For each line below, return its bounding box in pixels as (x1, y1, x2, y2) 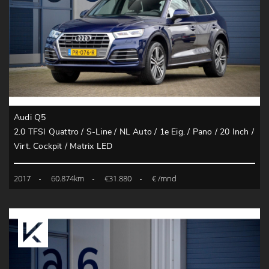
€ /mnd (152, 173, 177, 184)
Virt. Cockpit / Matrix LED (14, 141, 113, 153)
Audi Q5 (14, 112, 46, 124)
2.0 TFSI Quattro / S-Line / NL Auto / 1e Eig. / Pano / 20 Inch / (14, 126, 254, 138)
